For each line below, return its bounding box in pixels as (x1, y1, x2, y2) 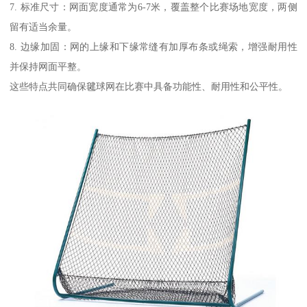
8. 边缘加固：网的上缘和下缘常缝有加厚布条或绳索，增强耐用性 (10, 40, 297, 52)
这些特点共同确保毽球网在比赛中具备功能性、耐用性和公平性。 (10, 80, 288, 92)
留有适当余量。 (10, 21, 77, 32)
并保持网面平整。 (10, 60, 87, 72)
